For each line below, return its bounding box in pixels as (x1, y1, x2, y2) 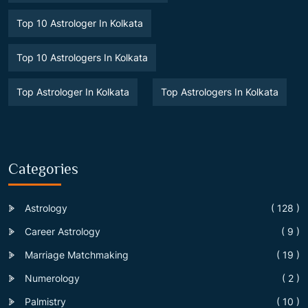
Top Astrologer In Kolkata (16, 85, 129, 98)
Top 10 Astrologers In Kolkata (16, 51, 148, 63)
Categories (8, 159, 78, 177)
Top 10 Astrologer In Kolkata (16, 16, 143, 29)
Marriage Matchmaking (25, 248, 129, 261)
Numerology (25, 272, 80, 284)
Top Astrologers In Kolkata (161, 85, 278, 98)
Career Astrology (25, 225, 100, 237)
